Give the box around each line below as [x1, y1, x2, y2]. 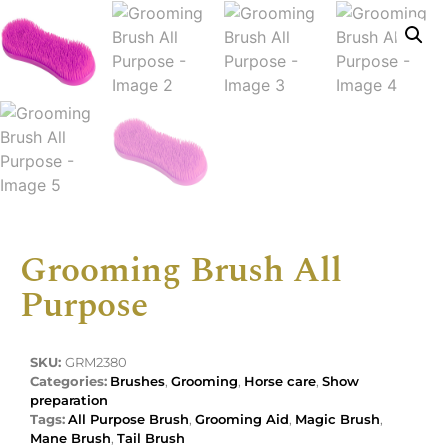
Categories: [30, 372, 107, 389]
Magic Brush [295, 410, 380, 427]
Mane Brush [30, 429, 111, 446]
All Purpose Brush [68, 410, 189, 427]
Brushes [110, 372, 165, 389]
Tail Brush [117, 429, 185, 446]
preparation [30, 391, 108, 408]
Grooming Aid [195, 410, 289, 427]
